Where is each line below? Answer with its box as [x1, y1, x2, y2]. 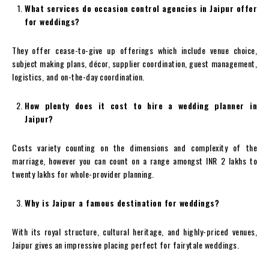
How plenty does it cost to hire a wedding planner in [25, 99, 257, 112]
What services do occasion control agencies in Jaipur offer [25, 2, 257, 14]
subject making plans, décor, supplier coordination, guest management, [12, 57, 257, 70]
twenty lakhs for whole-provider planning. [12, 168, 154, 180]
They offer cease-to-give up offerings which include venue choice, [12, 44, 257, 56]
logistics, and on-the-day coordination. [12, 70, 145, 83]
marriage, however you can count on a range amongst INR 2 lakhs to [12, 154, 257, 167]
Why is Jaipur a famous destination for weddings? [25, 196, 219, 209]
